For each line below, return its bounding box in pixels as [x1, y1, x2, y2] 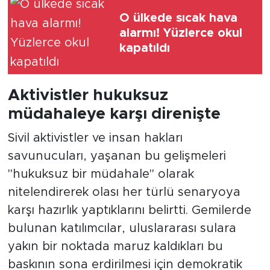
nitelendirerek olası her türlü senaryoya [7, 186, 240, 198]
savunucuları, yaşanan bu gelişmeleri [7, 149, 226, 162]
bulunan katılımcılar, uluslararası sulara [7, 222, 236, 234]
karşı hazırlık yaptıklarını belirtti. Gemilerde [7, 204, 251, 216]
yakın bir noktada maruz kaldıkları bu [7, 240, 223, 253]
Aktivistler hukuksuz [7, 87, 168, 104]
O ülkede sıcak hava [119, 11, 237, 24]
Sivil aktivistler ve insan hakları [7, 131, 183, 144]
